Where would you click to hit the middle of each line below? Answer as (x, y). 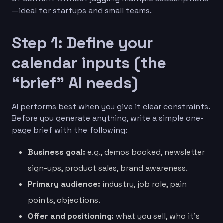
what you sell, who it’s (157, 216)
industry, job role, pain (143, 184)
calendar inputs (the (89, 62)
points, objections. (64, 200)
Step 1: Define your (82, 43)
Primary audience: (64, 184)
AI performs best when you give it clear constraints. (111, 106)
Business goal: (56, 152)
